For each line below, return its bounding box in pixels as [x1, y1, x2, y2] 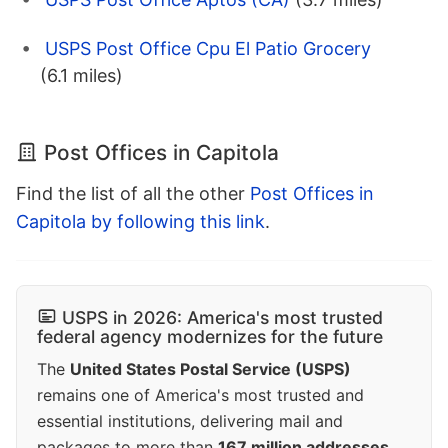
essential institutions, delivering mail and [37, 411, 343, 432]
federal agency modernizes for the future [37, 326, 383, 348]
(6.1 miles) [40, 65, 123, 87]
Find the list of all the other [16, 183, 250, 205]
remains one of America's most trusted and [37, 385, 364, 406]
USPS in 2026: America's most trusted [62, 307, 383, 329]
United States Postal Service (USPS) [70, 359, 351, 380]
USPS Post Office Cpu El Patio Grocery [45, 38, 371, 60]
